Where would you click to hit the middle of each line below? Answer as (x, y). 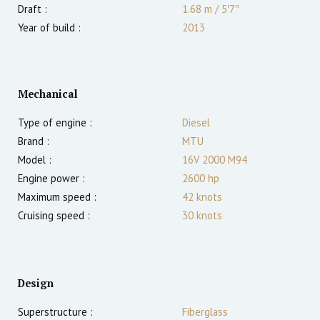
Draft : (32, 9)
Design (36, 284)
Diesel (196, 123)
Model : (35, 160)
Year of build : (49, 28)
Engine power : (51, 179)
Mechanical (48, 94)
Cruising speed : (54, 216)
